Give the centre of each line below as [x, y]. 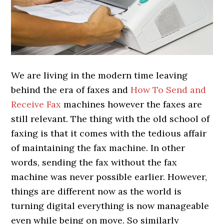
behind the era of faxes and [71, 89]
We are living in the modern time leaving [99, 75]
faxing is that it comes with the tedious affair [109, 133]
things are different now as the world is [96, 191]
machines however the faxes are [132, 104]
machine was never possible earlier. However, [109, 176]
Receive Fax [36, 104]
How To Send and [168, 89]
